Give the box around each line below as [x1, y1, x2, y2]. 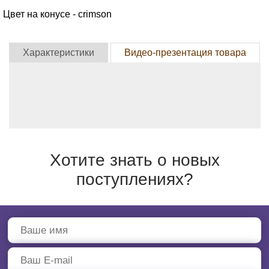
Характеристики [22, 47, 94, 58]
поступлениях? [76, 170, 193, 189]
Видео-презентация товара [124, 47, 246, 58]
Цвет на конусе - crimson [2, 9, 112, 19]
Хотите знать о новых [49, 151, 220, 169]
